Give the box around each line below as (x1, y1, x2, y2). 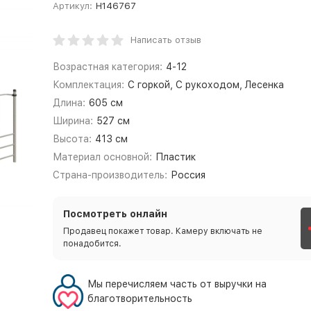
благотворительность (87, 293, 192, 304)
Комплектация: (52, 79, 124, 90)
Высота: (52, 133, 92, 144)
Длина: (52, 97, 85, 108)
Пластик (155, 151, 196, 162)
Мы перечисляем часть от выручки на (87, 278, 267, 289)
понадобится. (62, 239, 121, 249)
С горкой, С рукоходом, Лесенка (128, 79, 285, 90)
